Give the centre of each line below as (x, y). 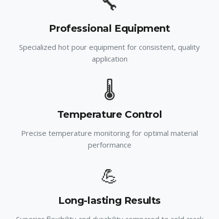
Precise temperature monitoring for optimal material (109, 133)
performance (109, 145)
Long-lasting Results (109, 200)
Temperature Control (109, 114)
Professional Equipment (109, 28)
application (109, 59)
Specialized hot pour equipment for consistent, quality (109, 47)
